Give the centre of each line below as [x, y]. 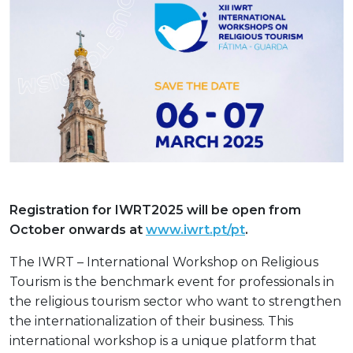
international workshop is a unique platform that [163, 340]
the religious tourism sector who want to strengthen [175, 301]
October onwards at [78, 229]
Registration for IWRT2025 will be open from [155, 210]
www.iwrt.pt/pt [195, 229]
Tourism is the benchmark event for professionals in [172, 281]
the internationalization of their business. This [151, 321]
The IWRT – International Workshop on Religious [164, 262]
